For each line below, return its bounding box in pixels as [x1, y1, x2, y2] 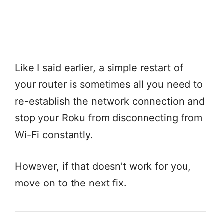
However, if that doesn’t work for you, [15, 160, 191, 172]
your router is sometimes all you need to [15, 78, 203, 90]
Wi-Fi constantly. [15, 128, 96, 141]
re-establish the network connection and [15, 95, 205, 107]
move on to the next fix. [15, 177, 130, 189]
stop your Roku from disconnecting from [15, 111, 202, 124]
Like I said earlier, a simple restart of [15, 61, 183, 74]
